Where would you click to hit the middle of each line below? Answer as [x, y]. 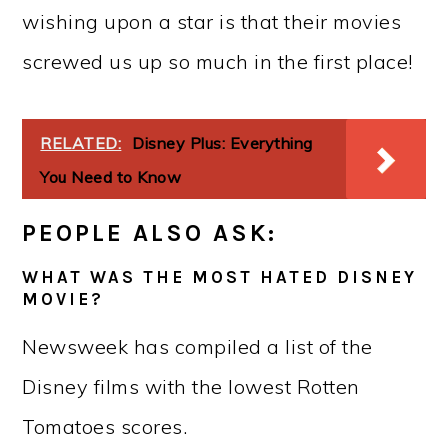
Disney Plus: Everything [222, 143]
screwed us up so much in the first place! [217, 62]
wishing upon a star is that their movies [212, 22]
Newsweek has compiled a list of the [197, 347]
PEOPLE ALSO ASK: [150, 233]
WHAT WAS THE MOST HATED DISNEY [220, 277]
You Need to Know [111, 177]
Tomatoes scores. [105, 427]
